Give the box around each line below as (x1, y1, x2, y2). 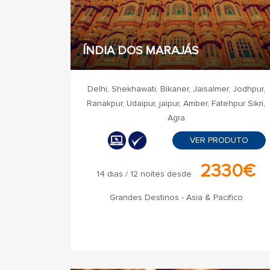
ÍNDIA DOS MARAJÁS (83, 43, 198, 58)
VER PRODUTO (189, 135, 248, 145)
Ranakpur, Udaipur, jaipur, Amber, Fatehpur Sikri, (87, 98, 265, 108)
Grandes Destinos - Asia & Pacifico (109, 192, 243, 202)
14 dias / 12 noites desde (96, 169, 192, 179)
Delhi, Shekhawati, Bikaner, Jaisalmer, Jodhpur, (87, 84, 265, 94)
